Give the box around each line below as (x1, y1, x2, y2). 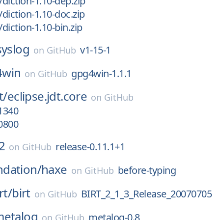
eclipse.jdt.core (7, 88, 87, 104)
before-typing (117, 164, 176, 177)
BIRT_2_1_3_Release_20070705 (81, 187, 212, 200)
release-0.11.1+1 (55, 140, 125, 153)
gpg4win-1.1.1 (71, 67, 132, 80)
